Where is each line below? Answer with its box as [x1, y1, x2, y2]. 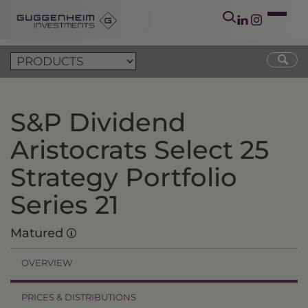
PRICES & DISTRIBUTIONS [21, 291, 136, 302]
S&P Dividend [10, 107, 186, 137]
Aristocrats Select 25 [10, 134, 269, 165]
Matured [10, 225, 67, 241]
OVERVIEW [21, 257, 72, 268]
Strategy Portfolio [10, 162, 237, 192]
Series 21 [10, 189, 119, 220]
